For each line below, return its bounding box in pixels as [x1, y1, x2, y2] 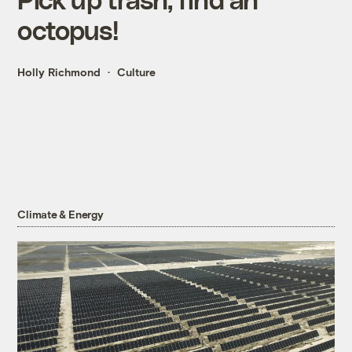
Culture [117, 65, 156, 79]
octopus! [17, 14, 119, 46]
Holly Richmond [17, 65, 101, 79]
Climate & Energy [17, 207, 104, 222]
